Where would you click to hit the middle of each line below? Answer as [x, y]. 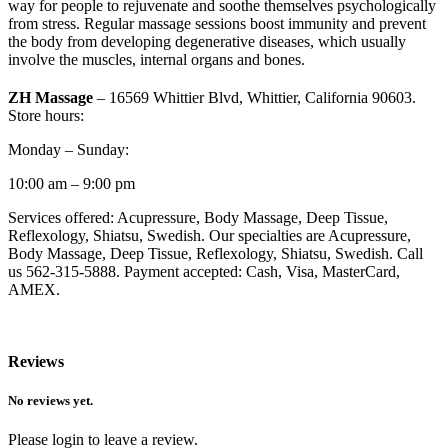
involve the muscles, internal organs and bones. [156, 60]
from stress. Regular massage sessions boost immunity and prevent [217, 24]
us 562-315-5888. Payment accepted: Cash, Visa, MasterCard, [204, 272]
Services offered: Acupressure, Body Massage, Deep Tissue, [198, 218]
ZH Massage [50, 98]
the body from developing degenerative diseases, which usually [207, 42]
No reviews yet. [50, 400]
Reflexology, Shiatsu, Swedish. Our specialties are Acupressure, [209, 236]
